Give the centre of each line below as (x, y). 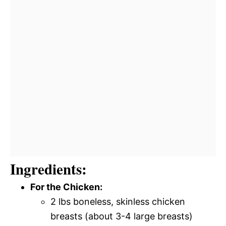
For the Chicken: (66, 187)
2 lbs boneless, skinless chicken (118, 202)
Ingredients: (48, 169)
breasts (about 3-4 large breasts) (122, 216)
